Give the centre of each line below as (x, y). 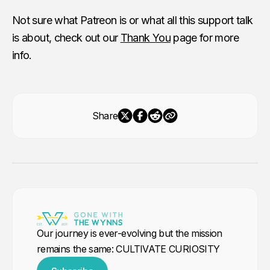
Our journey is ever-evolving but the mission (130, 233)
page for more (204, 37)
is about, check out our (66, 37)
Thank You (145, 37)
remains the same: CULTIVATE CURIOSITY (128, 249)
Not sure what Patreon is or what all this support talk (133, 20)
